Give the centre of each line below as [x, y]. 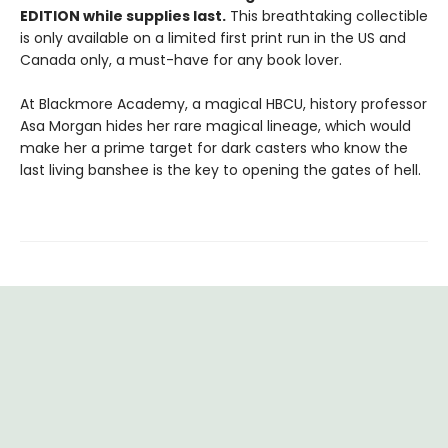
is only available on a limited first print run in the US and [213, 38]
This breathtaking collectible [327, 16]
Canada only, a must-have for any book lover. [181, 60]
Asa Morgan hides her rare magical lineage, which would [215, 126]
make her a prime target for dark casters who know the [214, 148]
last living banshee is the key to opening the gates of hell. [220, 170]
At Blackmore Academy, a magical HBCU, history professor [223, 104]
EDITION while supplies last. [123, 16]
